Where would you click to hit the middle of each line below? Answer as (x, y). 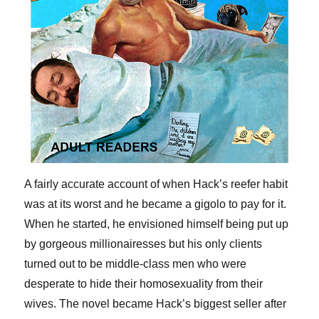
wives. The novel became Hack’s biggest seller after (156, 303)
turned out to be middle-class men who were (136, 263)
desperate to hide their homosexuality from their (144, 283)
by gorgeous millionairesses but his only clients (143, 244)
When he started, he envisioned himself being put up (157, 224)
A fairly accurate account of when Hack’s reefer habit (156, 184)
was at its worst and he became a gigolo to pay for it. (156, 204)
